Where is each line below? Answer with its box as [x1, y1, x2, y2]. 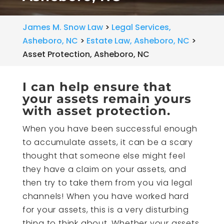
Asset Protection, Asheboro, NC [22, 48, 149, 60]
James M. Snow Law [22, 21, 103, 33]
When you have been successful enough [22, 123, 197, 134]
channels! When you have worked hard [22, 190, 189, 202]
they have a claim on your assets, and [22, 163, 186, 175]
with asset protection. [22, 103, 170, 118]
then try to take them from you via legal [22, 177, 192, 188]
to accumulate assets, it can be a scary [22, 136, 193, 148]
